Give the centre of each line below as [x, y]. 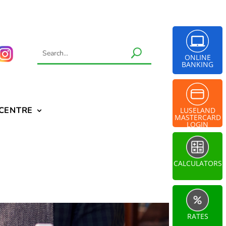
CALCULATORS [197, 163]
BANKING [197, 64]
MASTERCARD [197, 117]
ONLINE [197, 57]
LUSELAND [197, 110]
